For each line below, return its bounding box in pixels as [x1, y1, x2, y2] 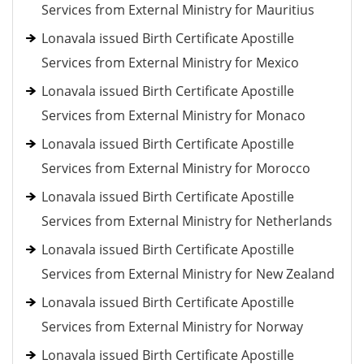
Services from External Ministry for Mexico [41, 54, 299, 71]
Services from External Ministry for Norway [41, 318, 303, 336]
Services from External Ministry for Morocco [41, 159, 310, 177]
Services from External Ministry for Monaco [41, 106, 305, 124]
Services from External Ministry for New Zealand [41, 265, 335, 283]
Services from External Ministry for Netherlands [41, 212, 332, 230]
